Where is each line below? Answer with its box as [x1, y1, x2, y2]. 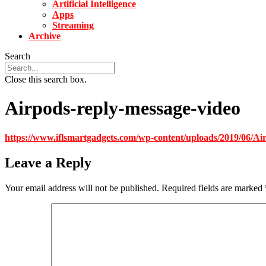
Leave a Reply [5, 154, 91, 170]
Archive [28, 31, 61, 41]
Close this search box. [5, 74, 87, 84]
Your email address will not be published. [5, 182, 159, 193]
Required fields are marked [161, 182, 265, 193]
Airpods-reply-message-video [5, 97, 240, 119]
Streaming [52, 20, 94, 30]
